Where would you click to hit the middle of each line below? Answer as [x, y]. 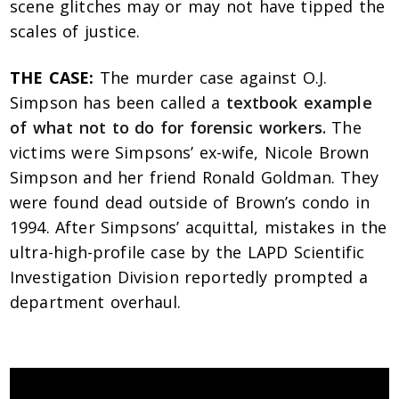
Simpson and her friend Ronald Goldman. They [194, 178]
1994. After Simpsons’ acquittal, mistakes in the [199, 228]
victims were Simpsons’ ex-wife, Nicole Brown [190, 153]
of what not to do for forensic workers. [168, 128]
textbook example [299, 103]
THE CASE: [52, 78]
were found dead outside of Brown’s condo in [190, 203]
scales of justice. [75, 32]
